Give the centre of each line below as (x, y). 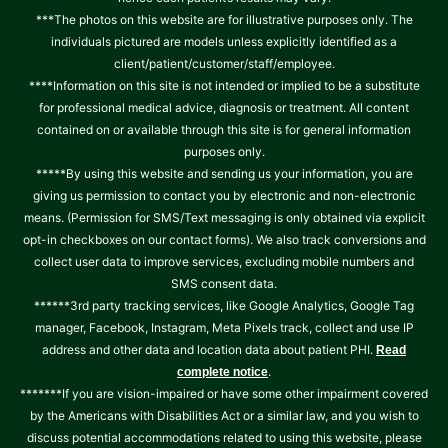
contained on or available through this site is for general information (224, 129)
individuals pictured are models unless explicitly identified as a (224, 41)
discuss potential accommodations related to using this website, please (224, 437)
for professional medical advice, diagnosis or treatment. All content (224, 107)
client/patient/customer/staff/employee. (224, 63)
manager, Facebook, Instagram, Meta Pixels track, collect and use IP (224, 327)
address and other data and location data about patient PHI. (209, 349)
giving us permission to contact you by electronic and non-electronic (224, 195)
